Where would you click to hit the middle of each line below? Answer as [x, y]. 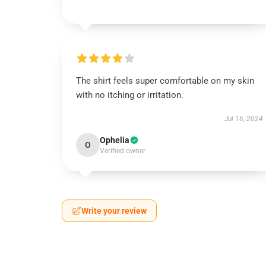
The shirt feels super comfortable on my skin [165, 81]
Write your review [114, 211]
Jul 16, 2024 [243, 119]
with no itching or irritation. [130, 95]
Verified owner [123, 151]
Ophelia [115, 140]
